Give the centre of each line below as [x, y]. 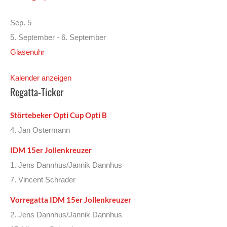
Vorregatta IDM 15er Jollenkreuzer [71, 200]
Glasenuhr [27, 52]
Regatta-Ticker [37, 91]
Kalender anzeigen [41, 78]
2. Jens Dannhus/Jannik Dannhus [66, 215]
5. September [32, 38]
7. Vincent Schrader [43, 180]
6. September [84, 38]
